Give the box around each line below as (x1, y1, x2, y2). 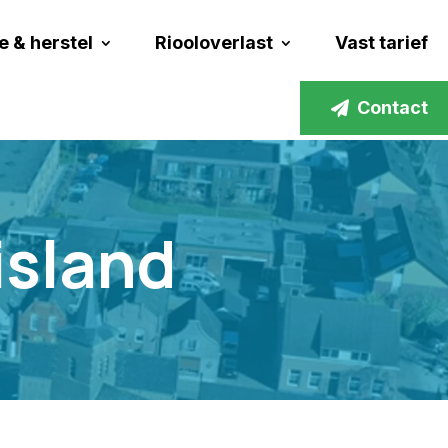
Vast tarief (335, 32, 428, 54)
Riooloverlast (155, 32, 273, 54)
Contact (357, 97, 428, 119)
